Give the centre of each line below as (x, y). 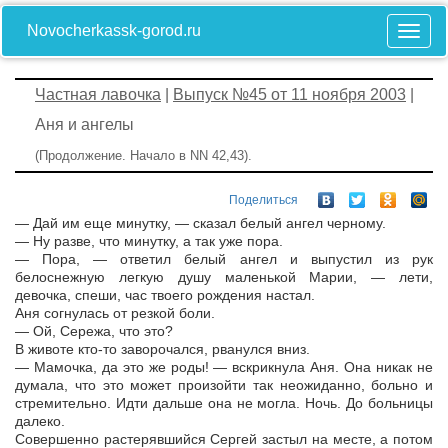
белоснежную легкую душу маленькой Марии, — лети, (224, 277)
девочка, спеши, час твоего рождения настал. (165, 295)
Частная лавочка (98, 94)
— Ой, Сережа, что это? (94, 331)
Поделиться (263, 200)
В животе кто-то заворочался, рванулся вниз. (162, 349)
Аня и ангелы (84, 124)
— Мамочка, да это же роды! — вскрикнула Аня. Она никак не (224, 367)
